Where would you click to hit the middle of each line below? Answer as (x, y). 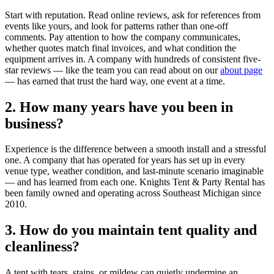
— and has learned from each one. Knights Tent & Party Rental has (135, 182)
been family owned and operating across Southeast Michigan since (133, 193)
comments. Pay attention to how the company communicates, (123, 37)
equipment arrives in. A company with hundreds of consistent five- (133, 59)
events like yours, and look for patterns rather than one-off (117, 26)
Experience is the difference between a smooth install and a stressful (135, 149)
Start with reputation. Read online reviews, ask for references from (133, 15)
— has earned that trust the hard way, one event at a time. (115, 81)
